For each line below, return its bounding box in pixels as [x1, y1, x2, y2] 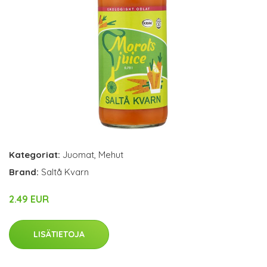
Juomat [63, 149, 94, 160]
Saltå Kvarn [41, 166, 89, 178]
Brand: [9, 166, 41, 178]
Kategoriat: [9, 149, 60, 160]
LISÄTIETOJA [33, 229, 85, 240]
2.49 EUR [9, 193, 49, 205]
